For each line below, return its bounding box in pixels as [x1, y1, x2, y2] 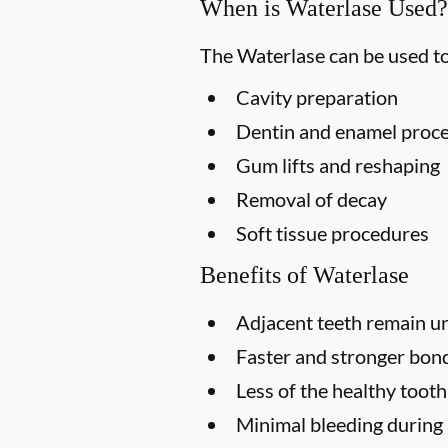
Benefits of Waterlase [200, 261, 409, 288]
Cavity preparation [236, 84, 398, 109]
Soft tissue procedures [236, 220, 429, 245]
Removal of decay [236, 186, 387, 211]
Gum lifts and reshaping [236, 152, 440, 177]
